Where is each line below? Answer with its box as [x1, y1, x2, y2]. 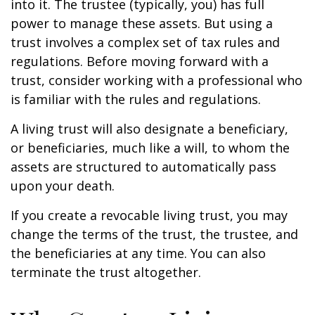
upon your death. [11, 177, 115, 194]
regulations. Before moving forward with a [11, 53, 269, 70]
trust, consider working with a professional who [11, 72, 302, 89]
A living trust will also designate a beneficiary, [11, 120, 288, 137]
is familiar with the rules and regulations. [11, 91, 261, 108]
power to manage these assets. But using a [11, 15, 273, 32]
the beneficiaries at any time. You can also [11, 245, 266, 262]
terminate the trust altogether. [11, 264, 201, 281]
